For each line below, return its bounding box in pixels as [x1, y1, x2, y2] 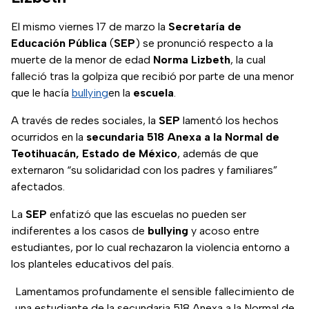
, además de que [177, 147, 259, 161]
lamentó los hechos [180, 114, 279, 128]
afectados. [11, 180, 65, 194]
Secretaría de [168, 20, 241, 34]
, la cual [230, 53, 266, 67]
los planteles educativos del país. [11, 257, 174, 271]
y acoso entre [188, 224, 259, 238]
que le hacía [11, 86, 72, 100]
